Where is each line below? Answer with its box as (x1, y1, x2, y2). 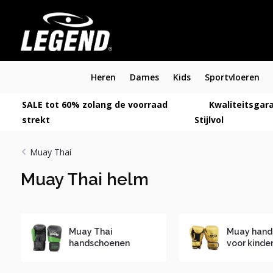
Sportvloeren (204, 71, 260, 83)
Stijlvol (194, 114, 224, 126)
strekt (21, 114, 50, 126)
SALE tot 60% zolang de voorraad (21, 99, 168, 110)
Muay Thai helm (20, 169, 149, 190)
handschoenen (68, 238, 130, 248)
